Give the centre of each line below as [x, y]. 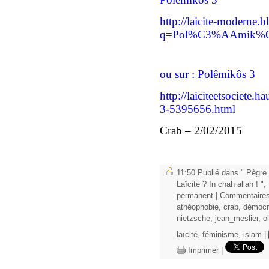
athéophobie [198, 207]
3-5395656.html [198, 109]
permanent [195, 195]
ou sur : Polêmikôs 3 [207, 74]
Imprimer [202, 250]
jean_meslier [237, 218]
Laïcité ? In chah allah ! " [220, 184]
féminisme [220, 234]
